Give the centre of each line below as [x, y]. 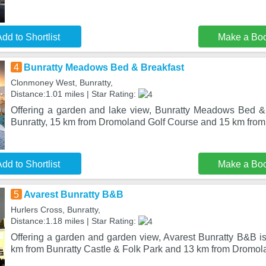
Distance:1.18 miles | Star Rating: [74, 221]
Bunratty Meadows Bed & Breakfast [104, 67]
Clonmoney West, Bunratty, [61, 83]
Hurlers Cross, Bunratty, [55, 210]
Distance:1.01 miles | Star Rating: [74, 94]
